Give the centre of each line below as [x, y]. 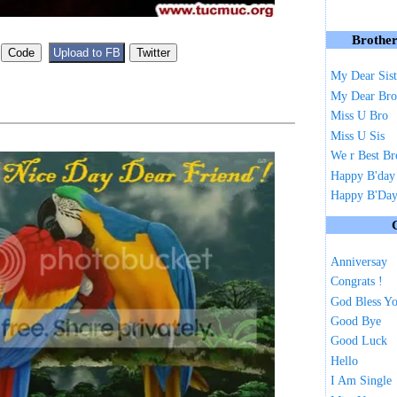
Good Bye [356, 322]
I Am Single [362, 381]
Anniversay [359, 261]
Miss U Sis [358, 136]
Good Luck [359, 341]
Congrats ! [357, 282]
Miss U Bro [360, 116]
